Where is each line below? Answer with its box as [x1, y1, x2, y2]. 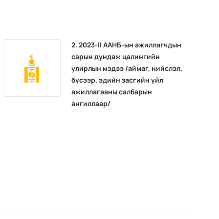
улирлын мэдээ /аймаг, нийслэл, [71, 63, 183, 73]
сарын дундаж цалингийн [71, 51, 160, 61]
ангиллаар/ [71, 98, 111, 108]
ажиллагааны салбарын [71, 87, 153, 96]
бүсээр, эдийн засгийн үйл [71, 75, 164, 85]
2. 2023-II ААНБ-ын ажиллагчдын [71, 40, 182, 49]
